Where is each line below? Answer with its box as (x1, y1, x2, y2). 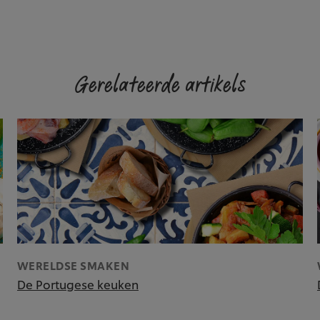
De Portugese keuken (16, 276, 139, 293)
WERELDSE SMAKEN (16, 258, 130, 274)
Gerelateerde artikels (74, 70, 246, 101)
